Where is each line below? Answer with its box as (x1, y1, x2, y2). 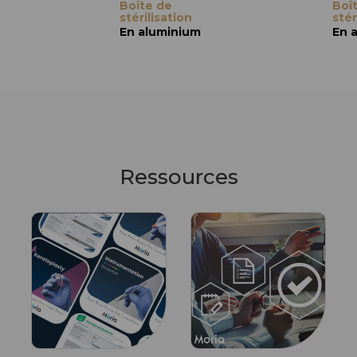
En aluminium (119, 25, 201, 39)
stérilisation (119, 10, 192, 25)
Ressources (119, 164, 238, 190)
